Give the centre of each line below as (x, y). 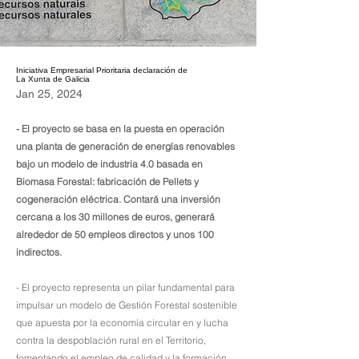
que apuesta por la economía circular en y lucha (122, 323)
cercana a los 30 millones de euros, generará (115, 217)
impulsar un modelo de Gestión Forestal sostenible (127, 305)
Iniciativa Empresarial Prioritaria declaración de (102, 70)
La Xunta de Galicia (53, 79)
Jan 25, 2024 (49, 94)
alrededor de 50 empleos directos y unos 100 (115, 234)
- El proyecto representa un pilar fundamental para (125, 287)
